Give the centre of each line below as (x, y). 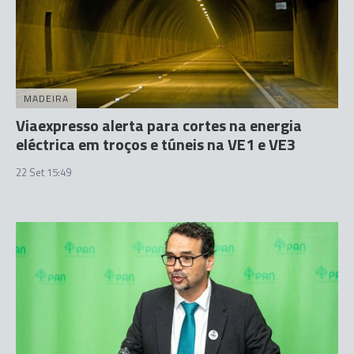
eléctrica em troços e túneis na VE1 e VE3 (156, 144)
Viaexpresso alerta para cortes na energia (159, 125)
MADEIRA (46, 98)
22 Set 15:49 (43, 172)
